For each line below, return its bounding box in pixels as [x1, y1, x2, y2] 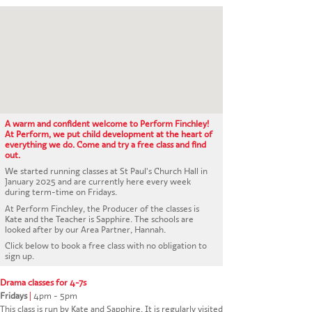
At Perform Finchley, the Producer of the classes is [5, 203, 200, 214]
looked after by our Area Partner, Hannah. [5, 224, 166, 235]
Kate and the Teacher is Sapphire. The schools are [5, 213, 194, 224]
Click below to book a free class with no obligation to [5, 240, 208, 251]
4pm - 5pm [31, 290, 77, 302]
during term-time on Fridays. [5, 187, 118, 198]
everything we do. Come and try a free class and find [5, 139, 207, 150]
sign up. [5, 251, 35, 262]
